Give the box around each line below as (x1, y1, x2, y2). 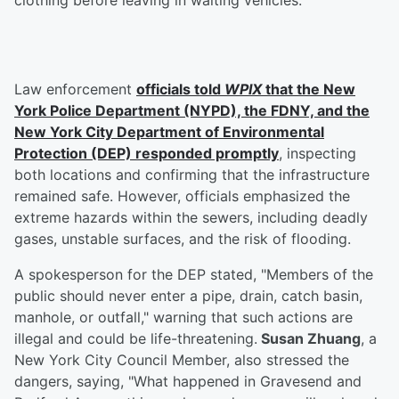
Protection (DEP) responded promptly (14, 144, 279, 163)
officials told (136, 80, 224, 99)
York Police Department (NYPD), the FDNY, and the (14, 102, 370, 120)
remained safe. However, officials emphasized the (14, 187, 350, 206)
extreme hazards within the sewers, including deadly (14, 208, 368, 227)
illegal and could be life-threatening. (14, 330, 257, 348)
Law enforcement (14, 80, 136, 99)
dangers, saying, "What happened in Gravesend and (14, 372, 362, 391)
